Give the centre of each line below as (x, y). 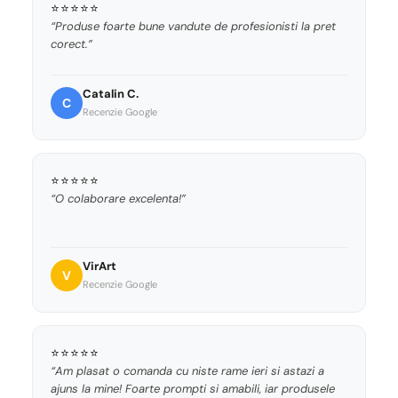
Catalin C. (111, 94)
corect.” (72, 44)
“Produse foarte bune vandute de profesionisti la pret (193, 27)
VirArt (99, 267)
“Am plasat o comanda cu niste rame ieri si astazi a (187, 371)
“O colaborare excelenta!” (118, 199)
